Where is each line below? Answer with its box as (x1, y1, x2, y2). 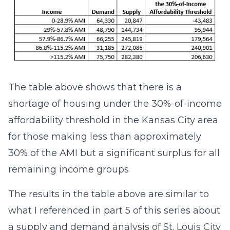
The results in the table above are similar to (8, 188, 209, 200)
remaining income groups (8, 164, 129, 176)
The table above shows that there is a (8, 82, 182, 93)
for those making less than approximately (8, 131, 201, 143)
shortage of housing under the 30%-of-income (8, 98, 222, 110)
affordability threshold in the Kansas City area (8, 114, 218, 126)
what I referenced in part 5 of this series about (8, 205, 220, 217)
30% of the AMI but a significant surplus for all (8, 147, 220, 159)
